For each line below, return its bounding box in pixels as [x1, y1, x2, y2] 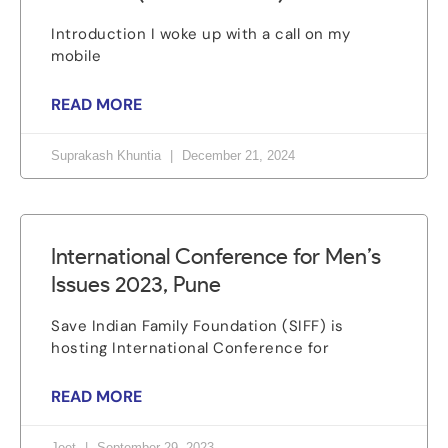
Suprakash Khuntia [51, 148, 165, 163]
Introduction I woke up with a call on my [51, 24, 350, 44]
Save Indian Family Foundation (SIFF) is [51, 316, 344, 336]
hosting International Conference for [51, 338, 329, 358]
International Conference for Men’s [51, 243, 381, 270]
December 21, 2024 [178, 148, 295, 163]
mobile [51, 46, 101, 66]
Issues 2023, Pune [51, 271, 221, 298]
